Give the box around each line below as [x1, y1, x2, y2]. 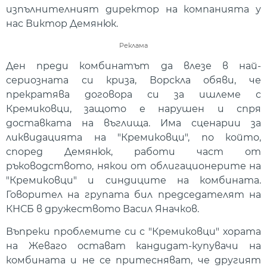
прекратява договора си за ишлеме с [6, 88, 261, 100]
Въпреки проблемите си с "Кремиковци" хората [6, 225, 261, 237]
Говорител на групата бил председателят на [6, 188, 261, 200]
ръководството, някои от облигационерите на [6, 160, 261, 172]
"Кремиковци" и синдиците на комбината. [6, 174, 261, 186]
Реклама [119, 41, 148, 49]
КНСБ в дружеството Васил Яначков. [6, 203, 199, 215]
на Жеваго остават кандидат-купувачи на [6, 240, 261, 252]
